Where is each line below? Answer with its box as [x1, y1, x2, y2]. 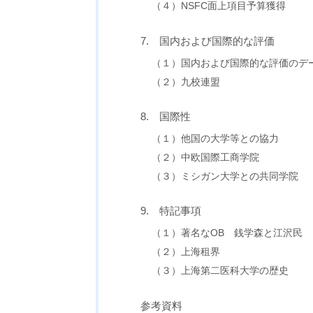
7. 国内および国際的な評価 [140, 34, 275, 47]
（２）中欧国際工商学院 [152, 152, 260, 163]
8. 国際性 [140, 110, 191, 122]
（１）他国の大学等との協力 [152, 133, 279, 144]
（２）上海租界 [152, 247, 221, 258]
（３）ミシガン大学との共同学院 [152, 170, 299, 182]
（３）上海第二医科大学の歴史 [152, 265, 289, 277]
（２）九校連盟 [152, 76, 221, 87]
